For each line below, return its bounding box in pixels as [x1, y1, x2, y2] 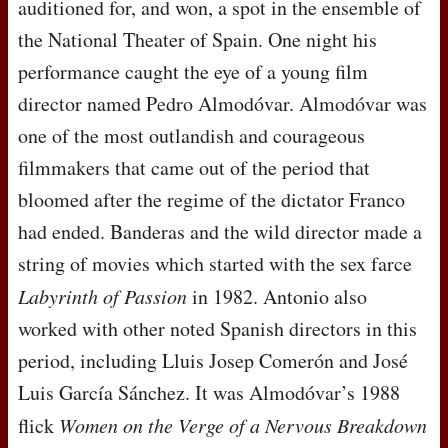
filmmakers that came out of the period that [18, 154, 370, 182]
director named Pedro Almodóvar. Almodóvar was [18, 90, 427, 118]
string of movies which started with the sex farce [18, 250, 412, 278]
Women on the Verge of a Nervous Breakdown [59, 412, 427, 439]
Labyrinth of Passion [18, 283, 187, 310]
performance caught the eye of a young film [18, 58, 368, 86]
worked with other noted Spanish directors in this [18, 315, 417, 343]
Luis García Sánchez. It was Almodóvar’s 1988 [18, 379, 400, 407]
